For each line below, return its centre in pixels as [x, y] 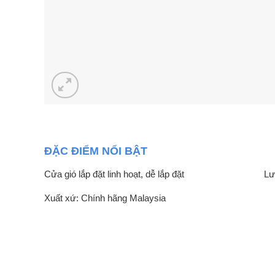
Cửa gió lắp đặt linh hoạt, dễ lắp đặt [114, 174]
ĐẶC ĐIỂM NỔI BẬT [96, 151]
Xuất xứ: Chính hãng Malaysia [105, 198]
